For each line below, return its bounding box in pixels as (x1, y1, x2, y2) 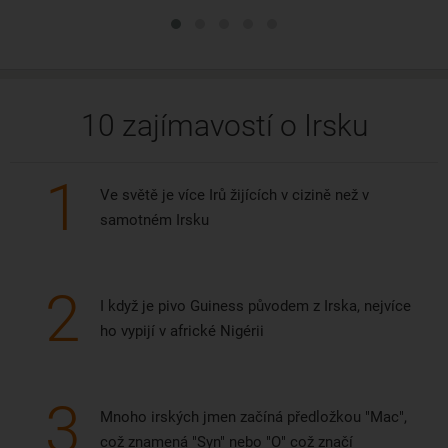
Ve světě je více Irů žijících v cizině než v (100, 186, 369, 205)
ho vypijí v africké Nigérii (100, 322, 264, 341)
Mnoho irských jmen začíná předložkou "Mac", (100, 408, 407, 427)
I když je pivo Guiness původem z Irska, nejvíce (100, 297, 411, 316)
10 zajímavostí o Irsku (80, 108, 368, 144)
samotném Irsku (100, 211, 209, 230)
